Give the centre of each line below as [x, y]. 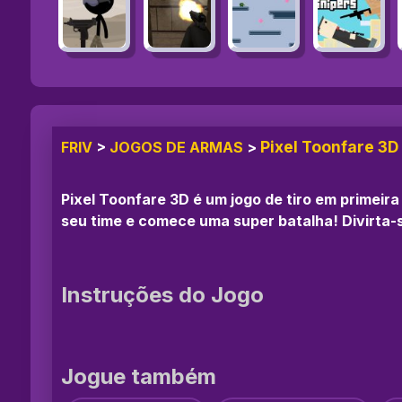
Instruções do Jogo [162, 294]
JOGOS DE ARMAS [176, 147]
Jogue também [139, 376]
